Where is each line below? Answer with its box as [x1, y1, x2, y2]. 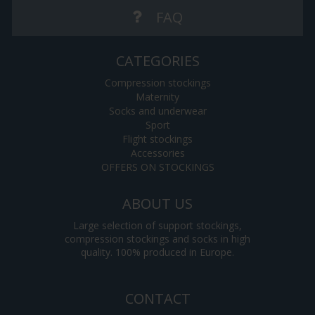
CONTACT [124, 289, 191, 309]
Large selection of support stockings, [73, 219, 242, 233]
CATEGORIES [115, 51, 200, 71]
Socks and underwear [108, 104, 207, 118]
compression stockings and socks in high [65, 232, 250, 246]
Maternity [136, 90, 179, 104]
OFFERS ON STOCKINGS [101, 160, 214, 174]
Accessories [130, 146, 185, 160]
